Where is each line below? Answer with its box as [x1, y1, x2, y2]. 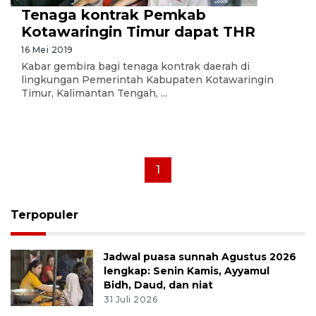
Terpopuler [11, 208, 78, 221]
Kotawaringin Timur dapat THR [21, 23, 255, 40]
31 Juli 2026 [104, 293, 158, 305]
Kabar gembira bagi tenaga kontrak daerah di [21, 60, 250, 73]
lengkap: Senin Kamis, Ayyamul [104, 265, 270, 277]
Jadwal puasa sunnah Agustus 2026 [104, 250, 297, 263]
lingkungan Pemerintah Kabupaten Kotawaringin [21, 73, 274, 86]
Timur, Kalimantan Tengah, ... [21, 87, 167, 99]
